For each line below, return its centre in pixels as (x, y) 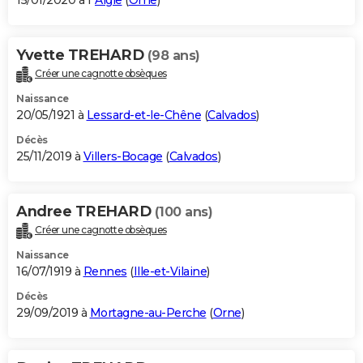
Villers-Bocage (123, 157)
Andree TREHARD (85, 212)
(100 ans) (183, 212)
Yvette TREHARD (82, 56)
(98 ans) (173, 56)
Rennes (105, 271)
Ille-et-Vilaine (170, 271)
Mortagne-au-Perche (148, 312)
